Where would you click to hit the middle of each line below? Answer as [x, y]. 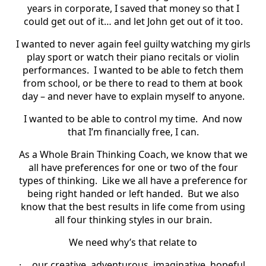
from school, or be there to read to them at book [133, 83]
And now [222, 119]
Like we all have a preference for [175, 181]
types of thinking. [58, 181]
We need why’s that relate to [133, 243]
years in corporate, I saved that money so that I [133, 9]
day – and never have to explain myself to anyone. [133, 96]
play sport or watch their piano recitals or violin [133, 57]
